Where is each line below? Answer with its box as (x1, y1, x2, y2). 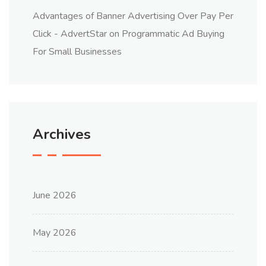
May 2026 (33, 226, 77, 240)
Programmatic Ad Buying (122, 27, 224, 41)
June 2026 (33, 189, 77, 202)
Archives (33, 125, 91, 144)
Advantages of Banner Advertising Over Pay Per (33, 9, 233, 23)
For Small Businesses (33, 45, 122, 59)
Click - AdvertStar (33, 27, 107, 41)
